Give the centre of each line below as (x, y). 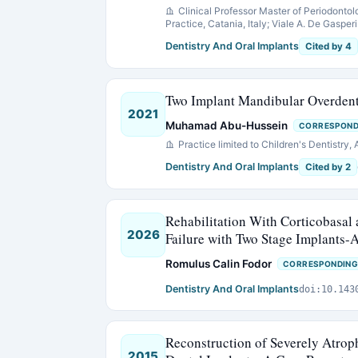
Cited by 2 (328, 167)
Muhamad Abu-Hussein (227, 125)
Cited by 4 (328, 46)
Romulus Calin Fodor (219, 264)
